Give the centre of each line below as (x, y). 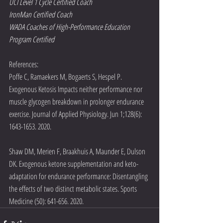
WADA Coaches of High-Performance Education (70, 27)
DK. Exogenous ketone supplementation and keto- (74, 164)
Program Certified (32, 39)
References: (24, 64)
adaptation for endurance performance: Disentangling (79, 176)
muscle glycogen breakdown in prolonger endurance (77, 101)
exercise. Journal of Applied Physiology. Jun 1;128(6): (76, 114)
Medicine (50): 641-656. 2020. (47, 201)
